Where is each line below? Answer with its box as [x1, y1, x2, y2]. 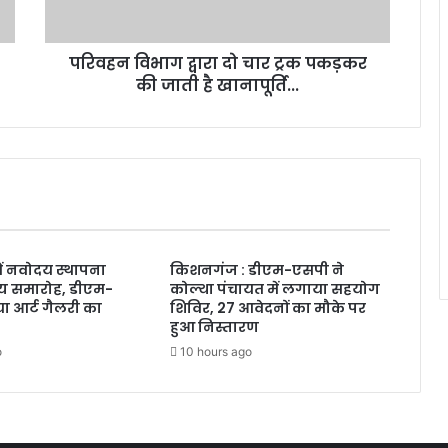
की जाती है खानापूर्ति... [136, 74, 299, 98]
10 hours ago [179, 344, 252, 360]
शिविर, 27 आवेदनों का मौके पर [169, 298, 366, 319]
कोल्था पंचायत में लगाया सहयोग [169, 279, 380, 300]
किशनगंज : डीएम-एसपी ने [169, 260, 344, 281]
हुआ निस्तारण [169, 317, 259, 338]
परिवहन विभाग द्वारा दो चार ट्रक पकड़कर [68, 52, 367, 76]
